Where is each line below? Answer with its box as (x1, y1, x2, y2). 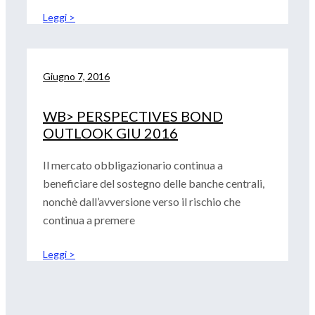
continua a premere (43, 213, 135, 226)
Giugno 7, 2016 (43, 70, 110, 82)
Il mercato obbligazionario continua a (43, 158, 223, 172)
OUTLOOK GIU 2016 (43, 124, 178, 141)
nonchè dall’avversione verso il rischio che (43, 195, 240, 208)
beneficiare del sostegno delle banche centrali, (43, 176, 264, 190)
